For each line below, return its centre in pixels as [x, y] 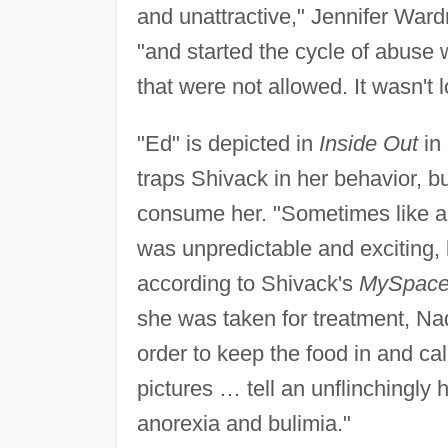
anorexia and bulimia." [243, 424]
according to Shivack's [247, 284]
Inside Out [368, 144]
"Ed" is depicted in [227, 144]
